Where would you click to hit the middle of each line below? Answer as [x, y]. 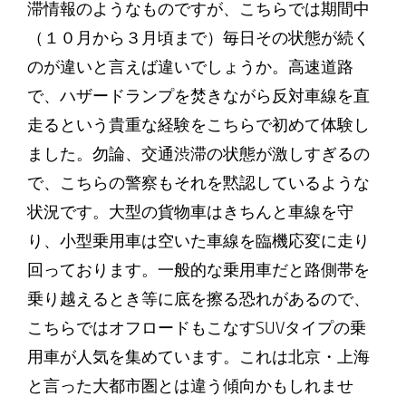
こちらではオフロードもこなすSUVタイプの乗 [196, 328]
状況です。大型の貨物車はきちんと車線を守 [190, 212]
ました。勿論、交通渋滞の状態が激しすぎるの [198, 154]
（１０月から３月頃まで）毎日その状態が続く [198, 38]
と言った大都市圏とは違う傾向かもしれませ [190, 386]
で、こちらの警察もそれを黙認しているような [198, 183]
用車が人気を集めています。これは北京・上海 [198, 357]
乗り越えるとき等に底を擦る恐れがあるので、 [198, 299]
